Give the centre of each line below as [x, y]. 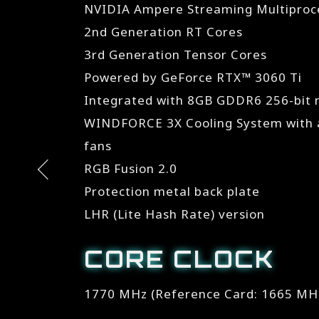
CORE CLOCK [180, 259]
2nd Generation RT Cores [164, 32]
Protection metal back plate [172, 191]
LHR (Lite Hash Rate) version [175, 214]
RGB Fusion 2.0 [131, 168]
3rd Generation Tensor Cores [176, 54]
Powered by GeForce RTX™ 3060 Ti [193, 77]
